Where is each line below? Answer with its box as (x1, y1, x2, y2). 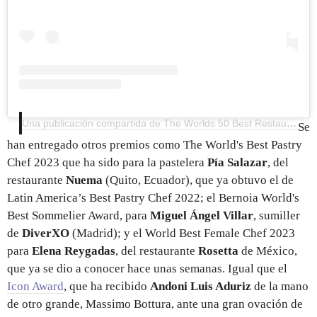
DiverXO (22, 226, 72, 241)
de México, (238, 244, 297, 258)
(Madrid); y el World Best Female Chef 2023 (72, 226, 295, 241)
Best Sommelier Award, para (7, 209, 150, 223)
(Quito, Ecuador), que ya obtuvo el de (103, 173, 294, 188)
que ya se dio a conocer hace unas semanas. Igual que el (7, 262, 287, 276)
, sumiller (253, 209, 300, 223)
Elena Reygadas (32, 244, 115, 258)
